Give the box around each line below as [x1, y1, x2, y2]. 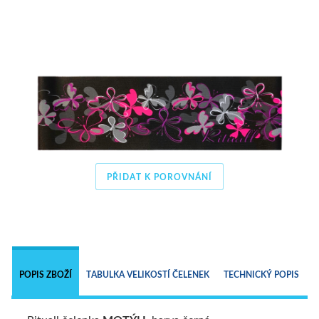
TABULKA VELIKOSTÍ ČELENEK [85, 268, 209, 280]
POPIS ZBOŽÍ [19, 268, 72, 280]
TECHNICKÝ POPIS [223, 268, 299, 280]
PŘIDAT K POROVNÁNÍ [107, 172, 212, 182]
